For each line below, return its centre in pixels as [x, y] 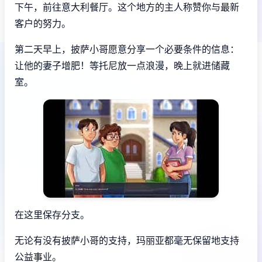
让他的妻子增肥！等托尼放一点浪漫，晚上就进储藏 [122, 65]
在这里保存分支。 [52, 214]
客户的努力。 [43, 23]
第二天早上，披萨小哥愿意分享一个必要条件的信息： [127, 49]
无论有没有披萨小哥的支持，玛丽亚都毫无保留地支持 [127, 240]
